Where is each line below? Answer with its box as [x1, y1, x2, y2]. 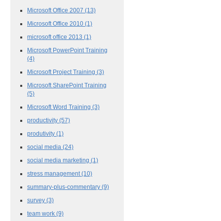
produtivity [27, 130, 56, 137]
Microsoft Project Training [27, 68, 97, 75]
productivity [27, 116, 59, 123]
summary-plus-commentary [27, 183, 102, 190]
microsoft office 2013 [27, 33, 84, 40]
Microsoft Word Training [27, 103, 92, 110]
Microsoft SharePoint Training [27, 81, 107, 88]
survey [27, 196, 46, 203]
